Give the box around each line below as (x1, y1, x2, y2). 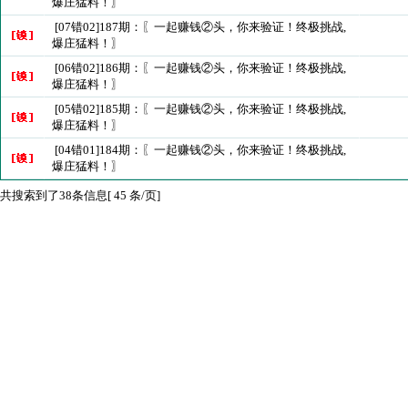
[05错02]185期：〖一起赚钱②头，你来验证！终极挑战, (55, 102, 346, 116)
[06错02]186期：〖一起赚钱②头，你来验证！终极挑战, (55, 61, 346, 75)
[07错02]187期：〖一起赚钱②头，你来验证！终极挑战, (55, 20, 346, 34)
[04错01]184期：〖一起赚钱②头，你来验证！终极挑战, (55, 143, 346, 157)
